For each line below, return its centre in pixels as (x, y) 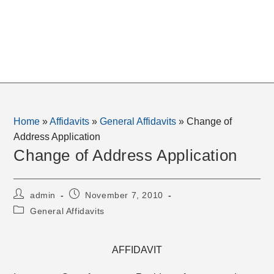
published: (90, 205)
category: (33, 221)
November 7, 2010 (124, 195)
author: (28, 205)
